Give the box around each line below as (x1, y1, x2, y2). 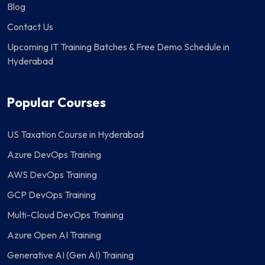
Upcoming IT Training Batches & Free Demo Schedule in (7, 41, 230, 53)
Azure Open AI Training (7, 229, 101, 241)
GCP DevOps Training (7, 189, 96, 201)
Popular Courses (7, 94, 106, 111)
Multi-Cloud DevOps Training (7, 209, 124, 221)
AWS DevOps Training (7, 169, 97, 181)
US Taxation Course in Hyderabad (7, 128, 144, 141)
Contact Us (7, 21, 53, 33)
